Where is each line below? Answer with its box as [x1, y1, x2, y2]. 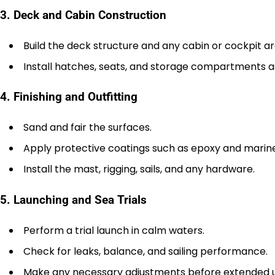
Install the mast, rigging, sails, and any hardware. [23, 162, 255, 177]
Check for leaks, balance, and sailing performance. [23, 244, 268, 258]
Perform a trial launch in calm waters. [23, 223, 204, 238]
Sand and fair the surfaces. [23, 120, 152, 135]
